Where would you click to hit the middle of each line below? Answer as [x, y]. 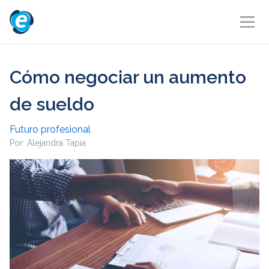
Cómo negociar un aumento [128, 77]
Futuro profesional [50, 129]
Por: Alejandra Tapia [48, 143]
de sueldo [52, 104]
